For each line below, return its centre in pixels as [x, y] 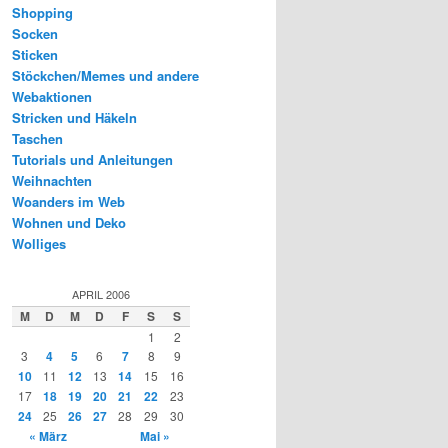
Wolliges [39, 244]
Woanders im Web [68, 202]
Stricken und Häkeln [74, 118]
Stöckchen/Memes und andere [105, 76]
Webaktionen [52, 97]
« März [47, 435]
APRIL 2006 [101, 293]
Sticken [35, 55]
